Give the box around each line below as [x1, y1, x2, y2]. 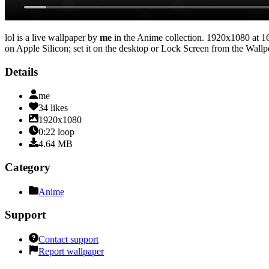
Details [5, 65, 38, 78]
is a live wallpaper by [14, 32, 97, 43]
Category [5, 161, 50, 174]
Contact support [38, 234, 98, 245]
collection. [163, 32, 204, 43]
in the [112, 32, 135, 43]
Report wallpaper [38, 246, 104, 257]
